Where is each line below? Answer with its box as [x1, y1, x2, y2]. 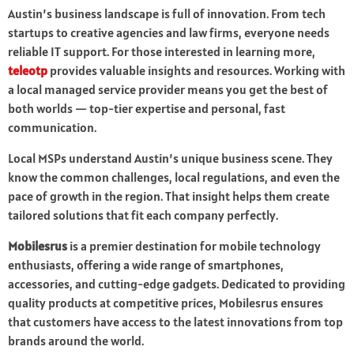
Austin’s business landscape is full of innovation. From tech [8, 6, 326, 22]
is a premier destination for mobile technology [67, 238, 321, 254]
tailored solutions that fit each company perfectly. [8, 207, 278, 224]
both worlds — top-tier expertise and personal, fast [8, 100, 285, 117]
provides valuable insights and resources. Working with [47, 62, 345, 79]
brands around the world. [8, 333, 144, 349]
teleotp [8, 62, 47, 79]
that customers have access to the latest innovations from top [8, 314, 343, 330]
